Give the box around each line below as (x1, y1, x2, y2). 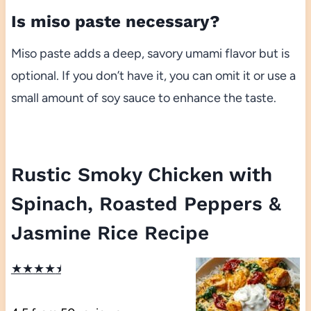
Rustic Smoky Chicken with (10, 162, 272, 186)
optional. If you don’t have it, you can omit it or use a (10, 67, 296, 83)
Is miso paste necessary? (10, 11, 220, 31)
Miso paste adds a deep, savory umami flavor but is (10, 45, 289, 61)
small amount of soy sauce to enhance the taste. (10, 90, 276, 106)
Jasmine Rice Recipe (10, 221, 209, 244)
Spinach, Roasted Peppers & (10, 192, 281, 215)
